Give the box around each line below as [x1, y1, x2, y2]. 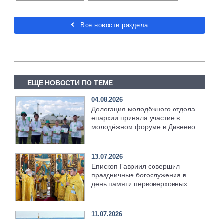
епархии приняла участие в [91, 113, 180, 122]
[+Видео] [91, 197, 120, 205]
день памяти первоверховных [91, 179, 188, 188]
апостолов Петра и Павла [91, 188, 175, 197]
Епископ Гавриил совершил [91, 162, 180, 170]
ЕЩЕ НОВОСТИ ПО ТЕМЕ [27, 78, 113, 87]
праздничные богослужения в [91, 171, 187, 179]
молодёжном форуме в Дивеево [91, 122, 196, 131]
